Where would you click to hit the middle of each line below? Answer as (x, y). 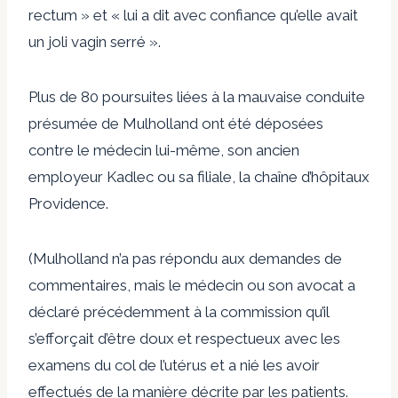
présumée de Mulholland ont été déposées (176, 123)
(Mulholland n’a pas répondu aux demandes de (185, 258)
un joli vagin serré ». (95, 41)
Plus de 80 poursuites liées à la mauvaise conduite (197, 96)
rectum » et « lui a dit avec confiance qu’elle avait (193, 15)
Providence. (68, 203)
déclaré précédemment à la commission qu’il (179, 311)
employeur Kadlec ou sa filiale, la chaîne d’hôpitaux (199, 176)
